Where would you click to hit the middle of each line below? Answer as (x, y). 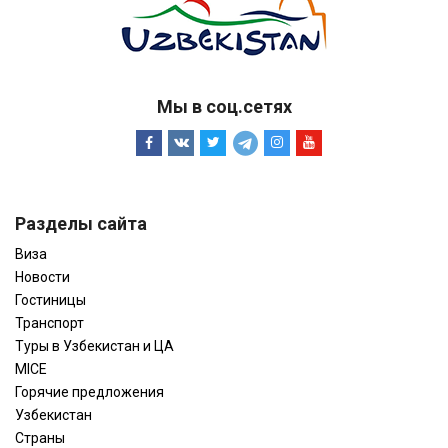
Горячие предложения (89, 391)
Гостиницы (50, 299)
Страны (40, 437)
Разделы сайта (81, 223)
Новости (42, 276)
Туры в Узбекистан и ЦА (94, 345)
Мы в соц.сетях (224, 106)
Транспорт (49, 322)
